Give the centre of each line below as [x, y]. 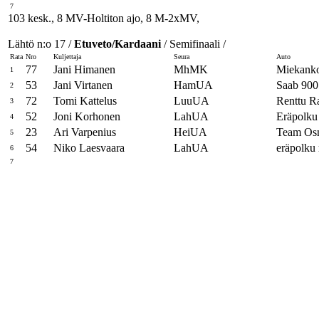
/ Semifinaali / [193, 44]
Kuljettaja [67, 57]
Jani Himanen [84, 69]
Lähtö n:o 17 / [41, 44]
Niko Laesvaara [89, 148]
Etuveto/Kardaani [117, 44]
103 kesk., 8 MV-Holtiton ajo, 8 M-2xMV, [104, 18]
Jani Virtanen [83, 85]
